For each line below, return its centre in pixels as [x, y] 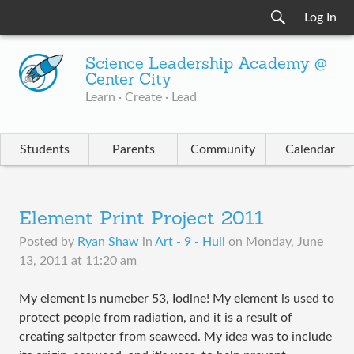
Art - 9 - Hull [190, 242]
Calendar [310, 149]
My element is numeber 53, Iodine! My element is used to [177, 299]
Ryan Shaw [108, 242]
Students [45, 149]
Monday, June [284, 242]
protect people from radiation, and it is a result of [156, 318]
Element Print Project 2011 [141, 220]
